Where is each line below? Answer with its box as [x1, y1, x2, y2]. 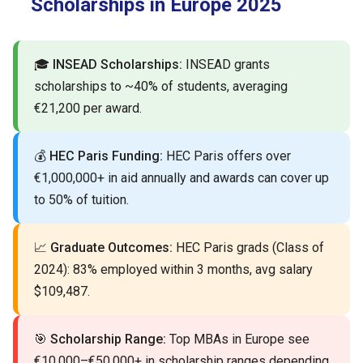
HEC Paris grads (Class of [173, 240, 324, 256]
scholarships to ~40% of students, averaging [34, 79, 288, 95]
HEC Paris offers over [163, 148, 291, 164]
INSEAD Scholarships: [53, 57, 182, 73]
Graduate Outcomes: [50, 240, 173, 256]
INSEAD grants [182, 57, 270, 73]
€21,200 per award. [34, 100, 142, 117]
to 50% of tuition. [34, 192, 129, 208]
